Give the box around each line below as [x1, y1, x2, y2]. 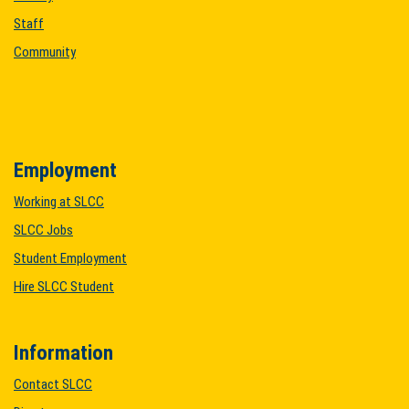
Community [14, 44, 76, 60]
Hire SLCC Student [14, 278, 114, 295]
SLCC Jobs [14, 222, 73, 238]
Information [14, 341, 113, 364]
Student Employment [14, 250, 127, 267]
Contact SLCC [14, 376, 92, 393]
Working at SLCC [14, 194, 104, 210]
